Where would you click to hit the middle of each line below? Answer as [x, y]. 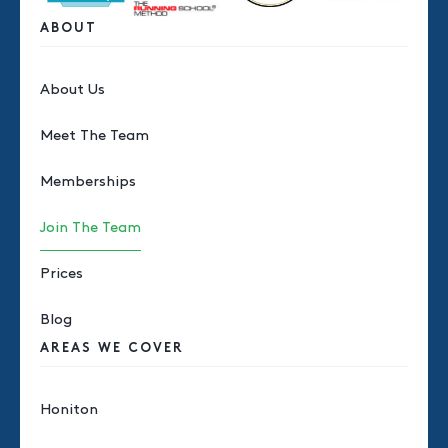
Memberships [88, 181]
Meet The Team [94, 135]
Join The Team [90, 227]
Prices [61, 273]
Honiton [69, 409]
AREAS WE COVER [112, 348]
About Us [72, 89]
